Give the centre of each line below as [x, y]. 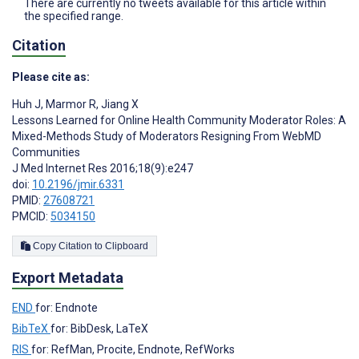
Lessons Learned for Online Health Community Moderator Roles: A [179, 121]
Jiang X [119, 105]
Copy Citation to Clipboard [127, 246]
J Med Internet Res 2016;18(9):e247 [103, 169]
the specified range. [74, 16]
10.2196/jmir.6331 [78, 185]
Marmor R [70, 105]
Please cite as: [51, 77]
